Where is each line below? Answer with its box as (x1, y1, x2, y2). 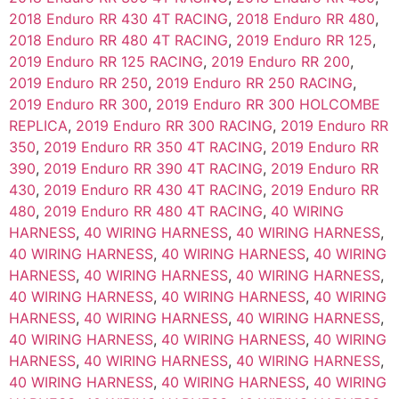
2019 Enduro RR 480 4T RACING (44, 202, 263, 221)
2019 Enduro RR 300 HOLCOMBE (156, 95, 380, 114)
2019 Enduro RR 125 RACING (9, 53, 203, 71)
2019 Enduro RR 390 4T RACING (44, 159, 263, 178)
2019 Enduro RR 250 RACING (156, 74, 353, 93)
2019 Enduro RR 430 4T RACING (44, 181, 263, 199)
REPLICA (9, 117, 68, 135)
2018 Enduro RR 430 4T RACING (9, 10, 228, 28)
